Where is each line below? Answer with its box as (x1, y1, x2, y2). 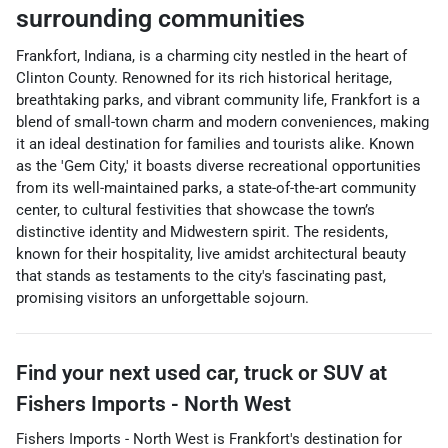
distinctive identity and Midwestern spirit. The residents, (16, 223, 388, 241)
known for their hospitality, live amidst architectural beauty (16, 245, 406, 263)
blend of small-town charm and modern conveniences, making (16, 113, 429, 131)
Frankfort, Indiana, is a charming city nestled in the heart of (16, 47, 407, 65)
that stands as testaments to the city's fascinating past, (16, 267, 386, 285)
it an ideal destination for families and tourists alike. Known (16, 135, 414, 153)
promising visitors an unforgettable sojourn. (16, 289, 309, 307)
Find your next (16, 361, 155, 385)
